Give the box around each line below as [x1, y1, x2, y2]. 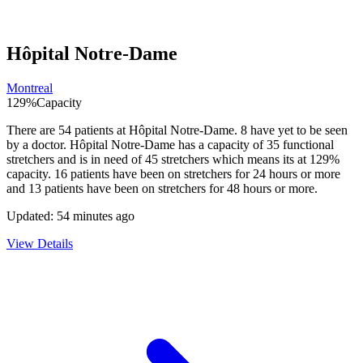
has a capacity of [175, 138, 267, 152]
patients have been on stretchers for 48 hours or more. [41, 181, 318, 196]
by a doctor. [6, 138, 70, 152]
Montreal [6, 81, 53, 96]
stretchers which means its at [158, 152, 310, 167]
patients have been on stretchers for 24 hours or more [67, 167, 340, 181]
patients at [71, 123, 129, 138]
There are [6, 123, 58, 138]
